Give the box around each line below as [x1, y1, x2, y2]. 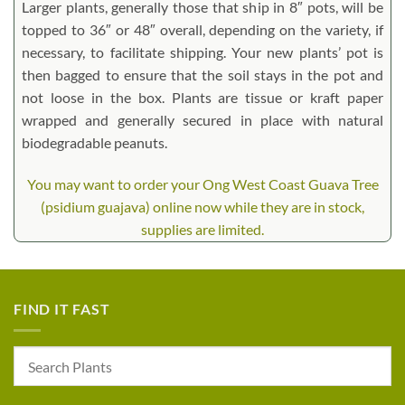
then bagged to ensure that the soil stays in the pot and [22, 65, 383, 83]
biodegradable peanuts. [22, 133, 167, 151]
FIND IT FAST [14, 299, 110, 317]
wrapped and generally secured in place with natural [22, 110, 383, 128]
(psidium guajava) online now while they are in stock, [41, 197, 364, 215]
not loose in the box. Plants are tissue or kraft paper [22, 88, 383, 106]
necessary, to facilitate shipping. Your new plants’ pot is [22, 42, 383, 61]
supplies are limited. [141, 220, 264, 238]
